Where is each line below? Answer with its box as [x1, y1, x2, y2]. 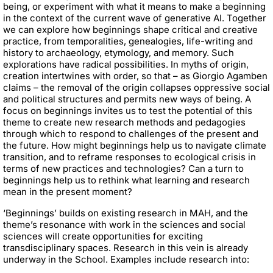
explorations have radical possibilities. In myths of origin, [3, 58, 249, 70]
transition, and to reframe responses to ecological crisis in [3, 151, 256, 163]
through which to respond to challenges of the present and [3, 127, 258, 140]
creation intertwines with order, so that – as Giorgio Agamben [3, 69, 268, 82]
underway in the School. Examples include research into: [3, 253, 249, 265]
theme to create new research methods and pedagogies [3, 116, 246, 128]
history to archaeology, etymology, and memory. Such [3, 46, 234, 58]
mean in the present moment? [3, 185, 132, 197]
